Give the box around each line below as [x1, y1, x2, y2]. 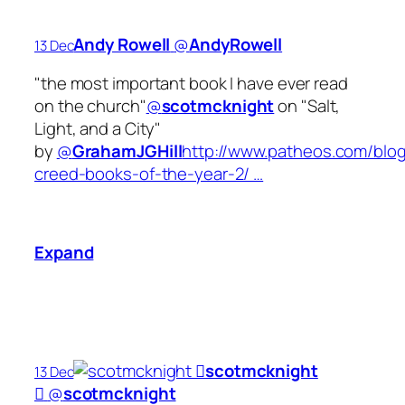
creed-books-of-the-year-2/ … [34, 162, 264, 186]
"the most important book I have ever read [34, 71, 348, 96]
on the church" [34, 94, 146, 118]
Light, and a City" [34, 117, 162, 141]
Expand [34, 240, 94, 265]
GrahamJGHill [71, 139, 183, 164]
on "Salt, [274, 94, 341, 118]
